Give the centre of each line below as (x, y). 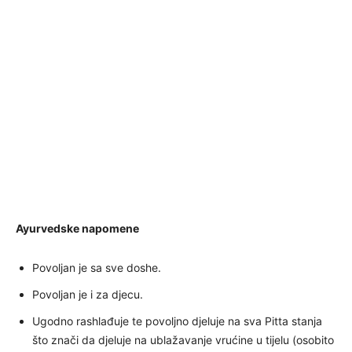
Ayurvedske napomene (77, 228)
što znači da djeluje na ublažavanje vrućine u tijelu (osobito (183, 339)
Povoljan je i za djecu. (88, 294)
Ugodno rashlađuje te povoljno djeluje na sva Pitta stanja (177, 321)
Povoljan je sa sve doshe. (97, 267)
